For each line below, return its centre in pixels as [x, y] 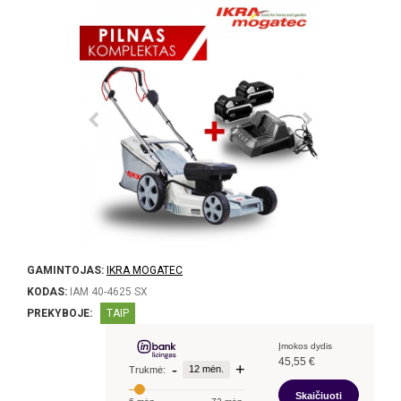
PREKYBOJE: [60, 313]
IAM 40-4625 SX [107, 292]
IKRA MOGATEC [145, 270]
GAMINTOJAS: [65, 270]
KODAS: [47, 292]
